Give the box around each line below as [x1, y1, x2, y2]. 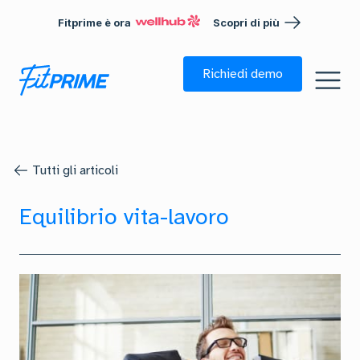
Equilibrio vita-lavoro [19, 202, 229, 231]
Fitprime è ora [58, 15, 132, 29]
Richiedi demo [202, 65, 283, 82]
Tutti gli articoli [32, 162, 118, 178]
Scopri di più [212, 15, 280, 29]
